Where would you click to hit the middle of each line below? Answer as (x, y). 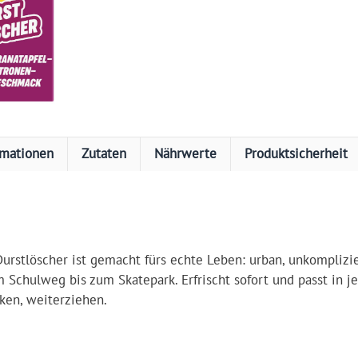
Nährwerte (185, 154)
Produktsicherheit (296, 154)
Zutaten (104, 154)
